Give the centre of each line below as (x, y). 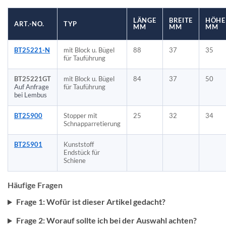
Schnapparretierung (92, 124)
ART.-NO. (30, 24)
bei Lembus (31, 95)
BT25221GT (33, 79)
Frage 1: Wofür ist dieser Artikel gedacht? (91, 202)
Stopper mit (80, 116)
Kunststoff (79, 145)
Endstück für (82, 153)
